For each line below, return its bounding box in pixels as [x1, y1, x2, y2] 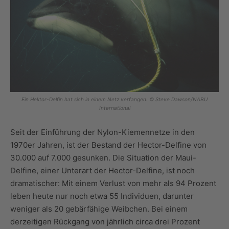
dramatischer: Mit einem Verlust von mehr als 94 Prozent [10, 178, 216, 189]
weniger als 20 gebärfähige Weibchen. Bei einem [10, 204, 188, 214]
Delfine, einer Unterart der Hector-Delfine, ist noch [10, 166, 195, 176]
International [99, 105, 130, 111]
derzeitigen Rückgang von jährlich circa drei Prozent [10, 217, 200, 227]
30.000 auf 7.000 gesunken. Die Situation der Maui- [10, 153, 196, 163]
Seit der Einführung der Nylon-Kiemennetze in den [10, 127, 195, 138]
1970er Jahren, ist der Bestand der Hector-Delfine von [10, 140, 207, 150]
